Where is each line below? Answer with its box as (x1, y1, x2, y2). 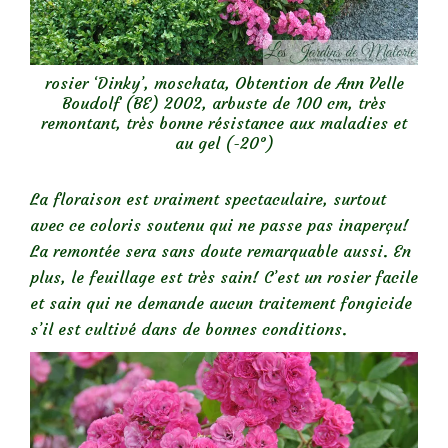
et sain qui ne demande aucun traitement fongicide (30, 293, 412, 314)
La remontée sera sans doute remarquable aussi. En (30, 241, 411, 262)
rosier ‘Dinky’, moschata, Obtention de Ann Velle (44, 72, 404, 93)
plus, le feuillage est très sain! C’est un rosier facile (30, 267, 418, 288)
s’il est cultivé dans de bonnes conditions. (30, 319, 347, 340)
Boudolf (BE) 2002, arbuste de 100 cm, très (62, 92, 386, 113)
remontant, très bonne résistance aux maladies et (41, 112, 407, 133)
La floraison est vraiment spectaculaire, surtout (30, 189, 386, 210)
